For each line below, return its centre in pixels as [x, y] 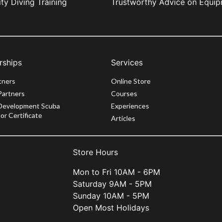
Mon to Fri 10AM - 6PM [116, 172]
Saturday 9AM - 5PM [112, 184]
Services [127, 62]
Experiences [130, 106]
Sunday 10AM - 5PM [111, 195]
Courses [124, 93]
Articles [123, 118]
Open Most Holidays [111, 207]
